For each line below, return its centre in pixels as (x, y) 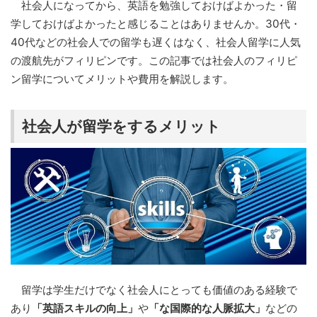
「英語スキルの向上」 (85, 308)
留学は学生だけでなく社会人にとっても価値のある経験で (154, 289)
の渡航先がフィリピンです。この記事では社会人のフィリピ (154, 61)
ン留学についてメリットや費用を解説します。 (122, 79)
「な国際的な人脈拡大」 (207, 308)
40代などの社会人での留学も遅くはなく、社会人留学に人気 (156, 42)
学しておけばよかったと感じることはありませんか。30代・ (156, 24)
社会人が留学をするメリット (121, 126)
